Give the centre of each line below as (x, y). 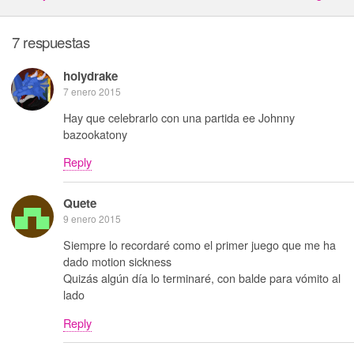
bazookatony (95, 134)
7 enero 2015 (92, 91)
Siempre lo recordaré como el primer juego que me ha (200, 245)
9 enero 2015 (92, 218)
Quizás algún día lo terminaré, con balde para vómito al (202, 278)
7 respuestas (51, 41)
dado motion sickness (117, 262)
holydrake (90, 75)
